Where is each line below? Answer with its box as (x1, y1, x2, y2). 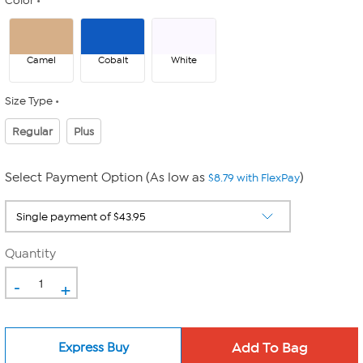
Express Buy (58, 340, 129, 355)
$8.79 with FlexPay (208, 171, 300, 185)
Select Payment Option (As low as (5, 170, 208, 185)
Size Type (5, 94, 53, 108)
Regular (12, 124, 53, 139)
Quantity (5, 246, 56, 261)
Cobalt (97, 54, 128, 66)
